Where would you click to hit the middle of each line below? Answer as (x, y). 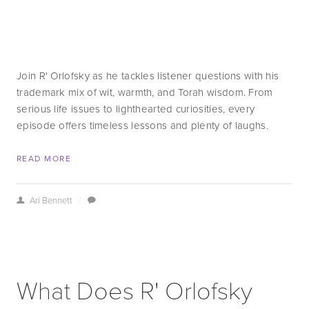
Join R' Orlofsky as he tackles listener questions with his (148, 76)
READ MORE (44, 158)
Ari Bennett (51, 200)
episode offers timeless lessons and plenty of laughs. (142, 125)
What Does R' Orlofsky (134, 289)
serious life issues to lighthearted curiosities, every (136, 109)
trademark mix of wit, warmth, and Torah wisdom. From (145, 92)
